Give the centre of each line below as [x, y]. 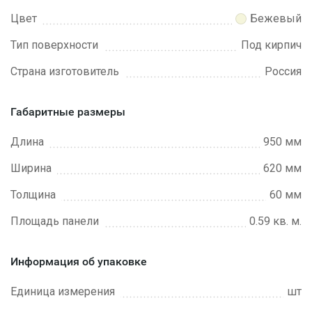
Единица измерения [63, 291]
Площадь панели [55, 221]
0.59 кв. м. [275, 221]
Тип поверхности [54, 45]
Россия [283, 71]
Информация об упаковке [79, 262]
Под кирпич [271, 45]
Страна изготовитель [65, 71]
